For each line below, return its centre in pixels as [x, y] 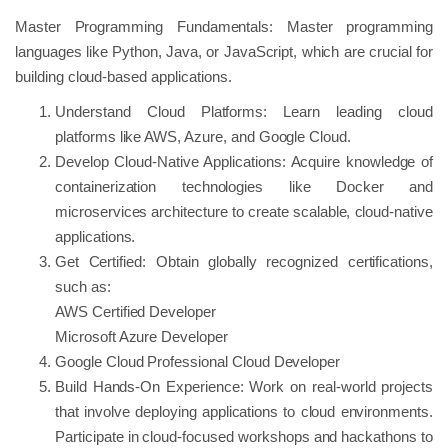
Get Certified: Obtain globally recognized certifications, [244, 261]
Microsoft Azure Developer [141, 336]
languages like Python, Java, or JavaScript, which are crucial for [224, 51]
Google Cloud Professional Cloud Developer [198, 361]
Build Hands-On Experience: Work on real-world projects [244, 386]
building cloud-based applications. [123, 76]
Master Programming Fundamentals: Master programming [224, 26]
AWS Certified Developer [135, 311]
